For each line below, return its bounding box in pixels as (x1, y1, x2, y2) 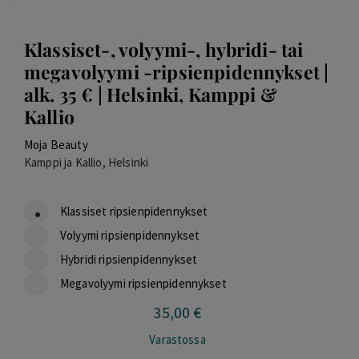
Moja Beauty (24, 137, 88, 152)
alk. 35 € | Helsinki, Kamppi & (24, 82, 277, 107)
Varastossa (149, 332, 206, 347)
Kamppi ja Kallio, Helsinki (24, 155, 149, 170)
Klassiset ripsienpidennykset (60, 204, 208, 219)
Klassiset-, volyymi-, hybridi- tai (24, 37, 304, 62)
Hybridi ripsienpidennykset (60, 252, 198, 267)
